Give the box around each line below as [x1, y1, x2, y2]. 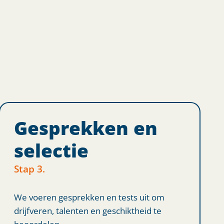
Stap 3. [13, 161, 45, 175]
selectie [13, 137, 88, 163]
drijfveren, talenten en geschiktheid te [13, 204, 161, 216]
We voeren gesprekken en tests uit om [13, 190, 164, 203]
